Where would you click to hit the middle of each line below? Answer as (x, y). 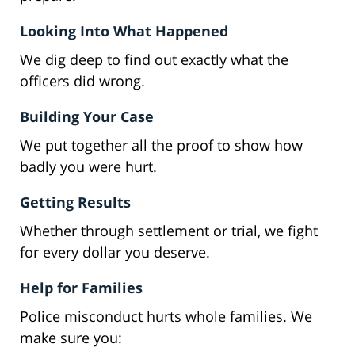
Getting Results (75, 202)
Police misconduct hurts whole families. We (166, 317)
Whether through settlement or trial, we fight (169, 231)
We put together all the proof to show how (161, 145)
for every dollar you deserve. (115, 252)
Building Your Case (87, 117)
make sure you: (71, 338)
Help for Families (81, 288)
